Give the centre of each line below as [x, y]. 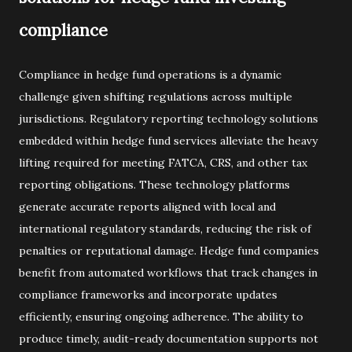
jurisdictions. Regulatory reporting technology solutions [169, 119]
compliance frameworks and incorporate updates [148, 295]
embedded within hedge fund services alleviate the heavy [168, 141]
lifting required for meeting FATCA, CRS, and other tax [163, 163]
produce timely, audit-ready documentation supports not [169, 339]
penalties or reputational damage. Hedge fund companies [169, 251]
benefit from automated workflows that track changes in [168, 273]
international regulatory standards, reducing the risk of [165, 229]
